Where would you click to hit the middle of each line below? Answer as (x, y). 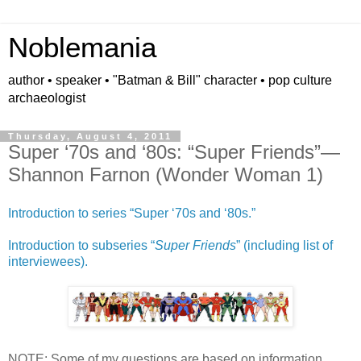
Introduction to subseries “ (81, 245)
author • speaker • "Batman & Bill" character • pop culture (170, 80)
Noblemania (82, 48)
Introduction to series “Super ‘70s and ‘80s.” (132, 213)
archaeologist (47, 98)
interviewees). (48, 261)
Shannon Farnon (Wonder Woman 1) (166, 174)
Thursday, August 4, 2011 (90, 136)
